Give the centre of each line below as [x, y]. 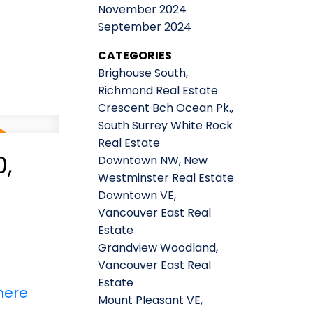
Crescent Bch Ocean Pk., [166, 108]
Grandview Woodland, [158, 247]
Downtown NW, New [153, 160]
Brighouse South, [143, 73]
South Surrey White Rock [166, 125]
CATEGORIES [135, 55]
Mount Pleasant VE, [151, 300]
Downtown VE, [137, 195]
